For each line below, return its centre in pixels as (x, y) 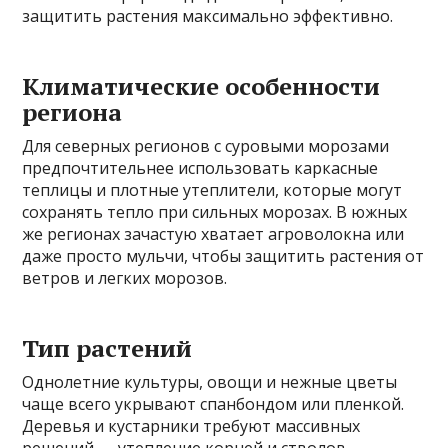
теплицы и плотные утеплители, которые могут (212, 189)
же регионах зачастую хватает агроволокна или (213, 233)
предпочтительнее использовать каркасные (200, 167)
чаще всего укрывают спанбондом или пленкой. (213, 403)
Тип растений (107, 347)
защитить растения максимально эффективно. (208, 15)
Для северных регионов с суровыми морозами (206, 145)
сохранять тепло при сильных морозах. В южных (215, 211)
